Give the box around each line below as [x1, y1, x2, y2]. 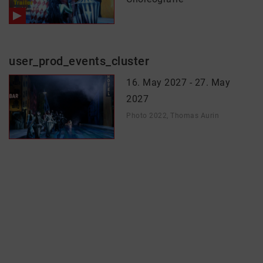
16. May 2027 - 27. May [126, 77, 230, 88]
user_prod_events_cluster [9, 54, 149, 68]
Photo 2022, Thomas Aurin [126, 112, 219, 120]
